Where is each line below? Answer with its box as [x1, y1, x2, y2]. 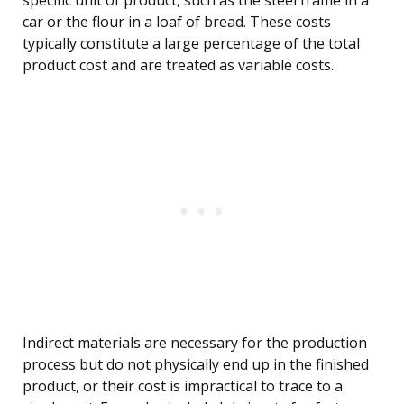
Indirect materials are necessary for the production [23, 333, 367, 353]
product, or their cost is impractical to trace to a [23, 376, 343, 397]
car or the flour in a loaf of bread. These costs [23, 12, 331, 32]
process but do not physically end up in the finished [23, 354, 369, 375]
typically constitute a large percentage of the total [23, 33, 360, 54]
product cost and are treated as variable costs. [23, 55, 334, 76]
